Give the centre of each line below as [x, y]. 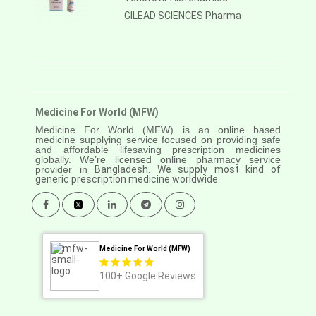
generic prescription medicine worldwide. [128, 180]
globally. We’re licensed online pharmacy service [158, 160]
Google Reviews [159, 276]
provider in [65, 170]
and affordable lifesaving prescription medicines [158, 150]
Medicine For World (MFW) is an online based [158, 130]
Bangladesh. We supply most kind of [188, 170]
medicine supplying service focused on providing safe [158, 140]
